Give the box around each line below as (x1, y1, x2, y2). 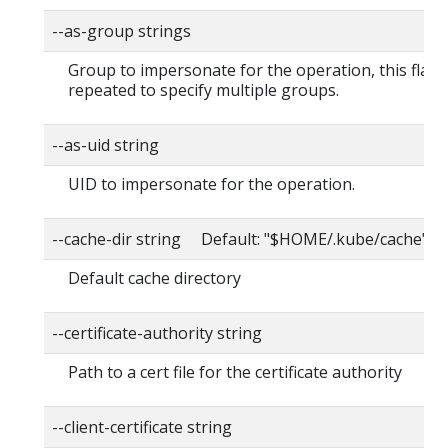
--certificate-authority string (52, 322, 262, 344)
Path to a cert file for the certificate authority (68, 361, 402, 383)
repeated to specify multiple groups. (68, 79, 339, 101)
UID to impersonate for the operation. (68, 173, 355, 195)
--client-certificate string (52, 416, 232, 438)
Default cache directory (68, 267, 241, 289)
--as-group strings (52, 20, 191, 42)
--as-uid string (52, 134, 159, 156)
